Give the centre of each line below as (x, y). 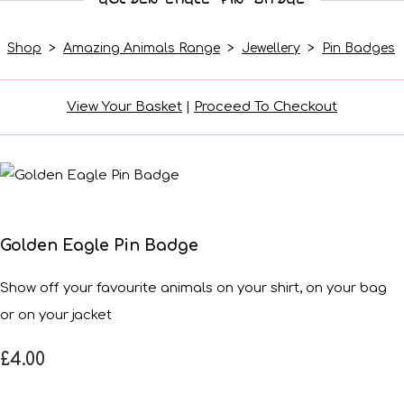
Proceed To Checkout (266, 106)
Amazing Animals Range (142, 48)
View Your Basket (124, 106)
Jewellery (271, 48)
